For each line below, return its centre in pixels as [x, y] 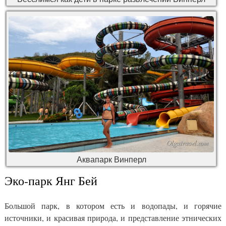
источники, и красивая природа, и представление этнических [113, 217]
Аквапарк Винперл [111, 159]
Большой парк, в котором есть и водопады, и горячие [113, 205]
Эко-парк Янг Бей [51, 180]
